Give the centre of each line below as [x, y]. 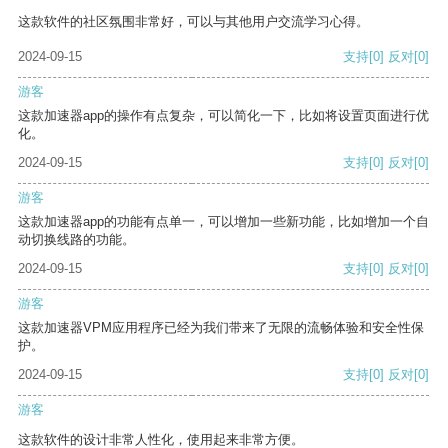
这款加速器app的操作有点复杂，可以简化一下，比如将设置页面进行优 [223, 116]
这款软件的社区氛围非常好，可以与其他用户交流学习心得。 [193, 22]
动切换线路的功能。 [76, 240]
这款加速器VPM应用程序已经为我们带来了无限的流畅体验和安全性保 [221, 328]
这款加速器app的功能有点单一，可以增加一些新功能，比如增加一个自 [223, 222]
